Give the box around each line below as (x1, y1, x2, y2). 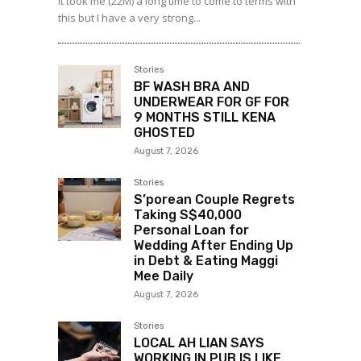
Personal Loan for (134, 222, 249, 239)
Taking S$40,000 (134, 207, 242, 223)
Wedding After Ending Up (134, 238, 293, 254)
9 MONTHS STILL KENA (134, 110, 276, 126)
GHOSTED (134, 125, 195, 141)
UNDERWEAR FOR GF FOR (134, 94, 289, 110)
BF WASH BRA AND (134, 79, 250, 95)
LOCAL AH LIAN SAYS (134, 335, 264, 351)
